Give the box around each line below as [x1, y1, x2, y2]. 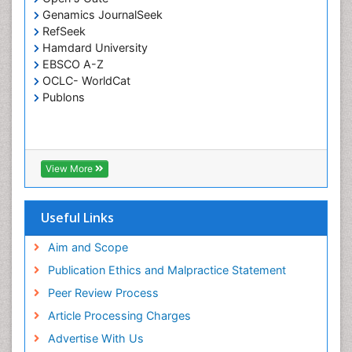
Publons [39, 90, 85, 104]
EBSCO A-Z [39, 57, 104, 71]
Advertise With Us [47, 332, 144, 346]
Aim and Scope [47, 240, 128, 255]
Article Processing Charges [47, 309, 191, 323]
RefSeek [39, 24, 86, 38]
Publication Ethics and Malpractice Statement [47, 263, 286, 277]
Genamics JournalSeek [39, 8, 163, 22]
